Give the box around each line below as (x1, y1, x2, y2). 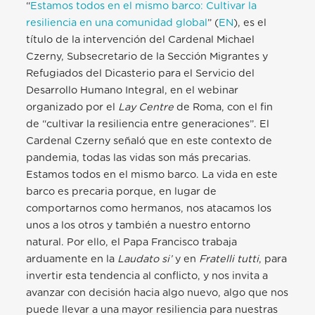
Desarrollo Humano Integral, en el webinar (26, 85, 239, 96)
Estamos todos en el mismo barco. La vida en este (26, 169, 278, 181)
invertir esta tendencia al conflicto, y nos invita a (26, 271, 269, 282)
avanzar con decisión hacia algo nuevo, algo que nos (26, 288, 289, 299)
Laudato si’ (117, 254, 173, 265)
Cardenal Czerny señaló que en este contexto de (26, 136, 273, 147)
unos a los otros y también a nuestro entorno (26, 220, 251, 231)
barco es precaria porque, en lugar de (26, 186, 217, 198)
